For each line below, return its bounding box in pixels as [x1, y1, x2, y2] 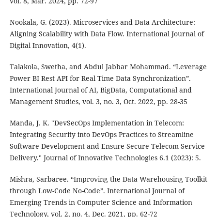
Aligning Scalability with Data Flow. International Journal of [9, 29, 204, 39]
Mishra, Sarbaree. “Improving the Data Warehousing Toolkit [9, 174, 207, 184]
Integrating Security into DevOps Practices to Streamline [9, 130, 194, 139]
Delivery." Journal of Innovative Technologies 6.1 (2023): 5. [9, 153, 201, 163]
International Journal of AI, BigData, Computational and [9, 85, 192, 95]
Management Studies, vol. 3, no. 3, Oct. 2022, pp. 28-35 [9, 97, 187, 107]
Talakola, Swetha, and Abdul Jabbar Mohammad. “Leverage [9, 62, 207, 72]
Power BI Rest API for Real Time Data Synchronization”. [9, 74, 191, 83]
